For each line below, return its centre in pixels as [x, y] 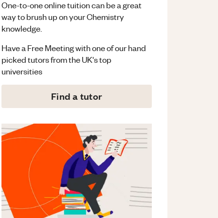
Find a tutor [77, 96]
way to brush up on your [44, 17]
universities [22, 71]
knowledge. [22, 28]
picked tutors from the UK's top [57, 60]
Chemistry [106, 17]
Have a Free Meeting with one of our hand [74, 48]
